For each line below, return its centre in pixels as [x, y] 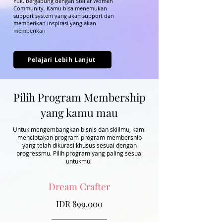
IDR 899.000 [79, 204]
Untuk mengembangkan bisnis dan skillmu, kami [79, 129]
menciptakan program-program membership [79, 137]
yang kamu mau [79, 112]
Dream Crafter [79, 186]
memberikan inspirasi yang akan [55, 23]
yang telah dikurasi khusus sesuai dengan [79, 145]
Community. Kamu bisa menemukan [60, 8]
